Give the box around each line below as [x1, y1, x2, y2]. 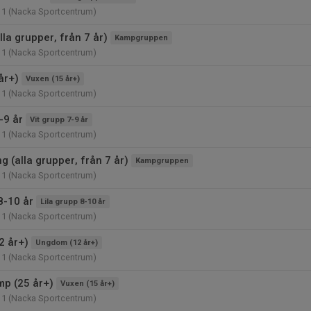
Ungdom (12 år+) [35, 238, 98, 247]
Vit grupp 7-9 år [30, 115, 88, 124]
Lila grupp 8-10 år [40, 197, 106, 206]
